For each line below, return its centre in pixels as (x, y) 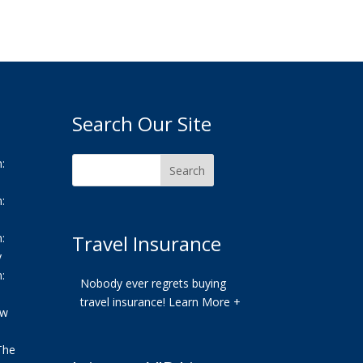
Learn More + (205, 301)
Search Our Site (142, 123)
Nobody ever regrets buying (154, 283)
